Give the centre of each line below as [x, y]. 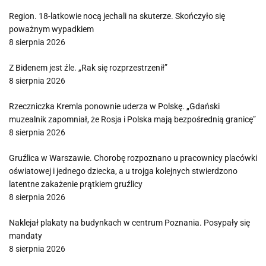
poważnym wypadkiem [51, 29]
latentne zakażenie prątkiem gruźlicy [76, 184]
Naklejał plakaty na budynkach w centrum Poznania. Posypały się [129, 223]
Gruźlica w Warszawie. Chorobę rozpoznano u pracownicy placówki [133, 158]
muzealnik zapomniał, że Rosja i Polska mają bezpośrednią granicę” [132, 119]
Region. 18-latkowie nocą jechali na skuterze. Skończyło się [117, 16]
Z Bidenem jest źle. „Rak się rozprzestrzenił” [88, 68]
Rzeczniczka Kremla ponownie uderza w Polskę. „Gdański [114, 106]
